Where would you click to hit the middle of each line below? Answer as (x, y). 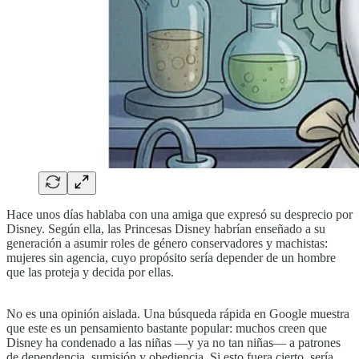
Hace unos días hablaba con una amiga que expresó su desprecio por (179, 214)
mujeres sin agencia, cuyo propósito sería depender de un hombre (171, 257)
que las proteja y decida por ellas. (90, 272)
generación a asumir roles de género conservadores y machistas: (167, 243)
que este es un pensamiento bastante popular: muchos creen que (167, 328)
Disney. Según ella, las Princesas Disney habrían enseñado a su (166, 228)
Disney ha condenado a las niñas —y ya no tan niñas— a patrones (173, 342)
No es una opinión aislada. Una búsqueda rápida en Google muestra (178, 313)
